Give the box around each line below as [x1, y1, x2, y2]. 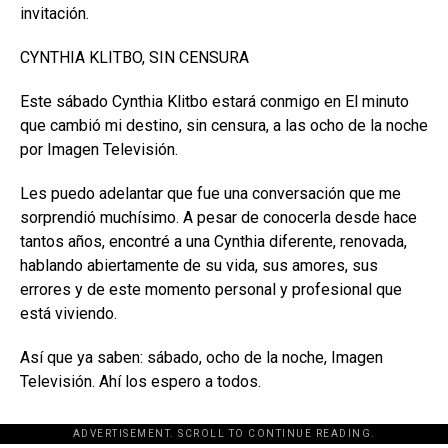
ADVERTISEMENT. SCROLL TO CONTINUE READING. [72, 427, 376, 439]
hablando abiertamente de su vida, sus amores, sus [20, 255, 378, 275]
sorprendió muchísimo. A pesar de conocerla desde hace [20, 207, 417, 227]
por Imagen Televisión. [20, 139, 178, 159]
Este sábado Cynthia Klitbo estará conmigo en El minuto [20, 91, 409, 111]
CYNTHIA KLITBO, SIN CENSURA [20, 47, 249, 67]
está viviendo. [20, 303, 117, 323]
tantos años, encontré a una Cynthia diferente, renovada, [20, 231, 407, 251]
